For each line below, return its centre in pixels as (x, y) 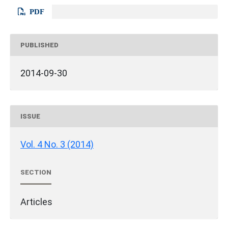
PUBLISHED (39, 45)
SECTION (36, 172)
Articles (36, 202)
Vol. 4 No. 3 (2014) (57, 145)
